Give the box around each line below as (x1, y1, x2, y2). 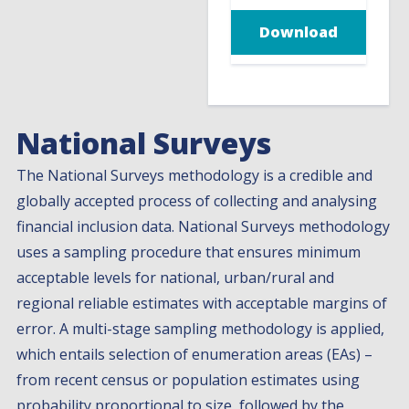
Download (259, 22, 338, 43)
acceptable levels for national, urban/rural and (16, 267, 335, 288)
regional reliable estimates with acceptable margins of (16, 292, 388, 313)
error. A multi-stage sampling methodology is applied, (16, 318, 385, 339)
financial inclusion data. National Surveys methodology (16, 215, 391, 236)
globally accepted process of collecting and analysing (16, 190, 378, 211)
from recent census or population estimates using (16, 369, 361, 390)
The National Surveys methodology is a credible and (16, 164, 373, 185)
